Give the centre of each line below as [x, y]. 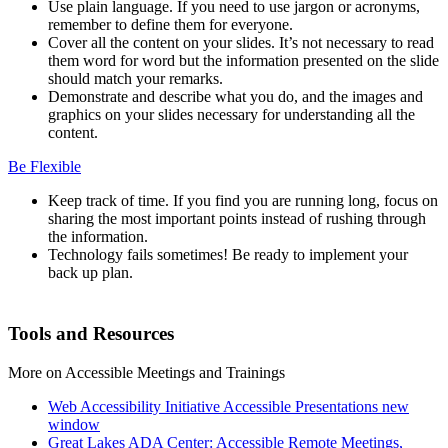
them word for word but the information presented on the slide [243, 61]
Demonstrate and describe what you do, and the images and [235, 97]
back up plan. [90, 273]
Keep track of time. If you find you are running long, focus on [243, 201]
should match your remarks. [135, 79]
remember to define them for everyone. [170, 25]
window [74, 424]
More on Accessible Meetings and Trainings [146, 372]
